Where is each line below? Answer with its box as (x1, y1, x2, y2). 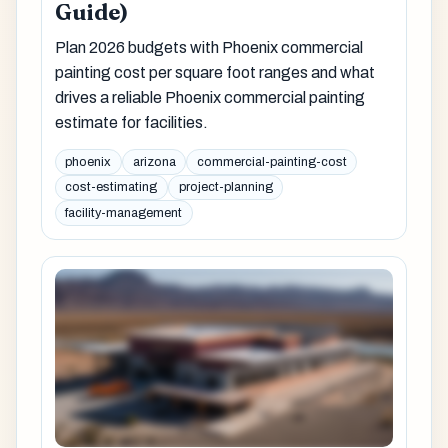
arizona (132, 154, 176, 169)
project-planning (178, 180, 273, 195)
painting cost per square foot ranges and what (54, 63, 375, 81)
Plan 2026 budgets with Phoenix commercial (54, 38, 363, 56)
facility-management (65, 206, 183, 221)
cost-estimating (65, 180, 158, 195)
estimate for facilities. (54, 113, 208, 131)
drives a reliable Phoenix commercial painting (54, 88, 365, 106)
